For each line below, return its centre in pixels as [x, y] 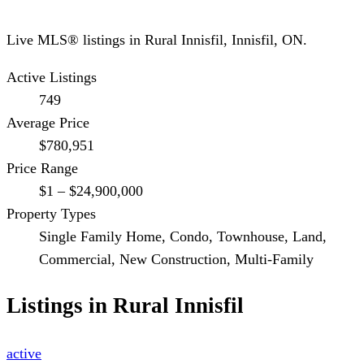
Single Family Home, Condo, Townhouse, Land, [183, 236]
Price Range [42, 168]
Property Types [51, 213]
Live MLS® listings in [76, 39]
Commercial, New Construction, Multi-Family [176, 259]
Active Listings [52, 77]
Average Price [48, 122]
